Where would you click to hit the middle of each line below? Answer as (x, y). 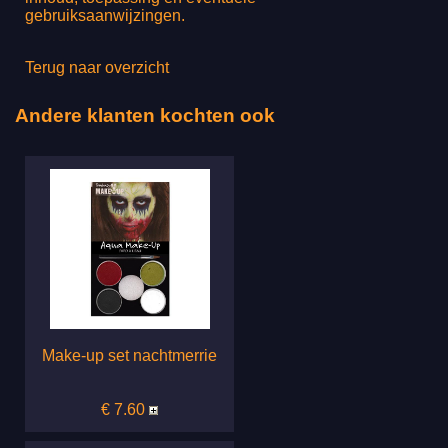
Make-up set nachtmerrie (129, 355)
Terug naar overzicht (97, 67)
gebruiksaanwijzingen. (105, 15)
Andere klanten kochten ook (145, 116)
